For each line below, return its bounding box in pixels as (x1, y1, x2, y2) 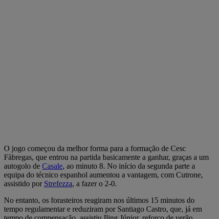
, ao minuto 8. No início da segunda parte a (63, 161, 195, 170)
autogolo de (4, 161, 42, 170)
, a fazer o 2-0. (72, 179, 117, 188)
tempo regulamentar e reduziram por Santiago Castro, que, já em (4, 204, 202, 213)
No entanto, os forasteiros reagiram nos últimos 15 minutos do (4, 196, 195, 204)
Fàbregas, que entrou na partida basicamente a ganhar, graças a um (4, 153, 209, 161)
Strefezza (44, 179, 72, 188)
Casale (42, 161, 63, 170)
